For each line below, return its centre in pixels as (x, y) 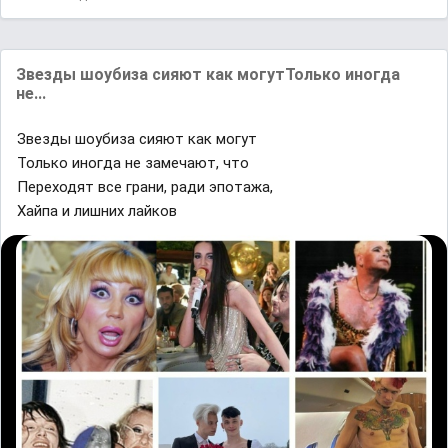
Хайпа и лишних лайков (97, 211)
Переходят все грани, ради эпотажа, (145, 187)
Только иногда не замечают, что (133, 163)
